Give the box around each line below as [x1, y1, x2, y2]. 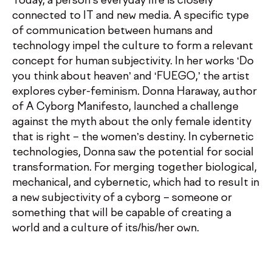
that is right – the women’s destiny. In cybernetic [12, 132, 254, 143]
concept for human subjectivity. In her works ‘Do [12, 56, 254, 67]
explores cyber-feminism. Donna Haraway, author [12, 86, 257, 98]
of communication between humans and [12, 25, 213, 37]
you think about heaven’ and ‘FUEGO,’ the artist [12, 71, 250, 83]
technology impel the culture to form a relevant [12, 41, 253, 52]
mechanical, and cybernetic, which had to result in [12, 177, 259, 189]
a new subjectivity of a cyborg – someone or [12, 192, 232, 204]
